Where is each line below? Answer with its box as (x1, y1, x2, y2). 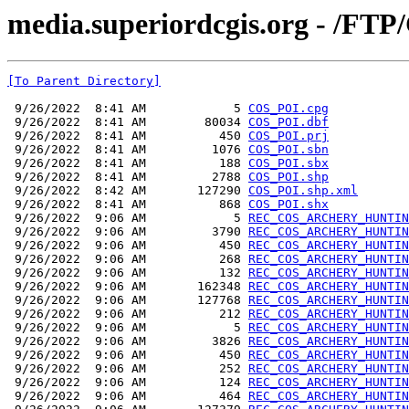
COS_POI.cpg (248, 101, 329, 116)
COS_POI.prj (248, 129, 329, 143)
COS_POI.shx (248, 197, 329, 212)
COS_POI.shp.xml (248, 184, 358, 198)
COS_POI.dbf (248, 115, 329, 130)
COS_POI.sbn (248, 142, 329, 157)
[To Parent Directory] (7, 74, 161, 89)
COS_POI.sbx (248, 156, 329, 171)
